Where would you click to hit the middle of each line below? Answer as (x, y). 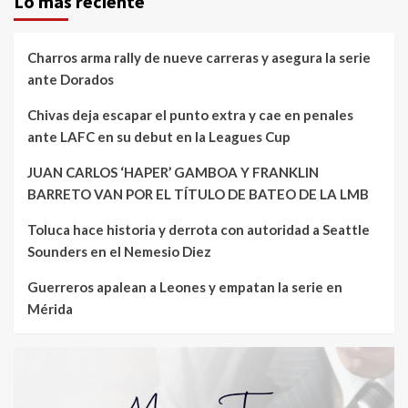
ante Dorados (71, 80)
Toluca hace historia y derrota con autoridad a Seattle (199, 230)
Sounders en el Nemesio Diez (119, 252)
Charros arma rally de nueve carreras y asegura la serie (199, 58)
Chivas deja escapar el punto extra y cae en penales (190, 115)
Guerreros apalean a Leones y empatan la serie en (185, 287)
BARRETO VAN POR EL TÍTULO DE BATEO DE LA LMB (198, 194)
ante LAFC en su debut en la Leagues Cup (159, 137)
